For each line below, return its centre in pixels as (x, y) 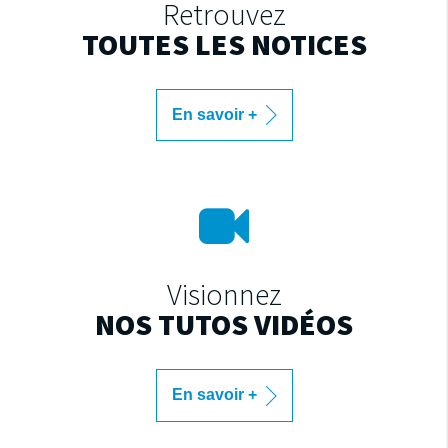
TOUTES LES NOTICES (224, 43)
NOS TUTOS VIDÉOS (224, 324)
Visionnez (224, 294)
